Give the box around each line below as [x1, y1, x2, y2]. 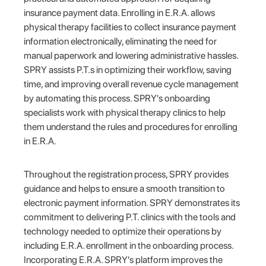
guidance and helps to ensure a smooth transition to [24, 182, 226, 194]
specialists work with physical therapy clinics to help [24, 106, 226, 118]
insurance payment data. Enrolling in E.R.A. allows [24, 7, 216, 18]
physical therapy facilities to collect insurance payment [24, 21, 237, 33]
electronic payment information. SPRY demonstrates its [24, 197, 240, 208]
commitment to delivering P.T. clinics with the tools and [24, 211, 236, 223]
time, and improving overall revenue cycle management [24, 78, 239, 90]
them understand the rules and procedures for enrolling [24, 121, 238, 132]
